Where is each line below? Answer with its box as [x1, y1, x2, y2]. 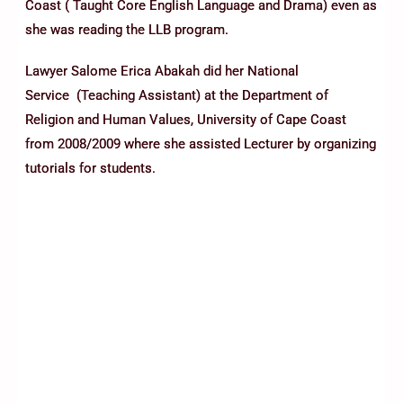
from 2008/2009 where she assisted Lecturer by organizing [25, 136, 376, 153]
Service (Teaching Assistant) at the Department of [25, 87, 328, 104]
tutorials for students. [25, 160, 156, 177]
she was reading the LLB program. [25, 21, 228, 38]
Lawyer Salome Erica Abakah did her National [25, 63, 299, 80]
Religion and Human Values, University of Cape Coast [25, 112, 346, 129]
